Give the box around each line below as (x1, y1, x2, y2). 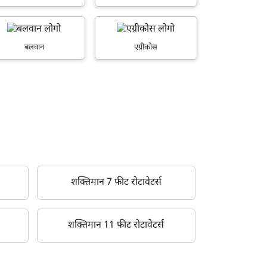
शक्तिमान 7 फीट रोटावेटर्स (70, 176, 162, 190)
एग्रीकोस (134, 42, 158, 53)
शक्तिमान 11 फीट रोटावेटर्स (68, 219, 164, 232)
